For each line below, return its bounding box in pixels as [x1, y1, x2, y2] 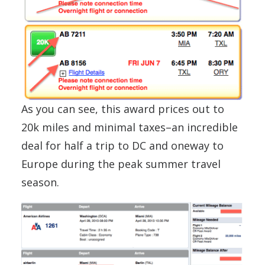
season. [21, 174, 59, 189]
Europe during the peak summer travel [21, 156, 221, 171]
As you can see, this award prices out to [21, 101, 224, 116]
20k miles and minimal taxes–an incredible [21, 119, 238, 134]
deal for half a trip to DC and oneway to [21, 138, 224, 153]
